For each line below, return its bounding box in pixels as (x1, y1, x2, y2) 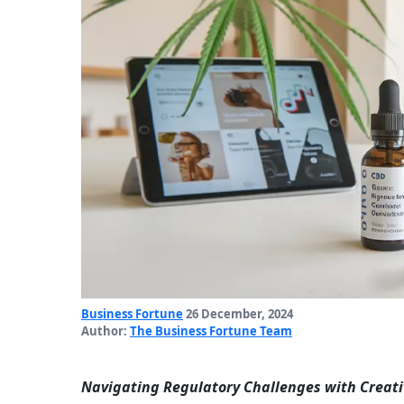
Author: (81, 323, 130, 340)
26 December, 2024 (183, 306, 293, 323)
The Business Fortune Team (130, 323, 292, 340)
